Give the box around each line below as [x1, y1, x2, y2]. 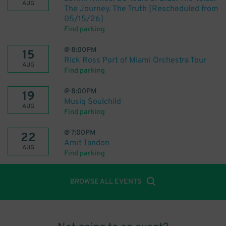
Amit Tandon [64, 138, 109, 148]
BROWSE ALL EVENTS [70, 178, 141, 186]
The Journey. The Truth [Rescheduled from [64, 4, 218, 14]
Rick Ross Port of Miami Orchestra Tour [64, 55, 206, 66]
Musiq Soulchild [64, 97, 121, 107]
